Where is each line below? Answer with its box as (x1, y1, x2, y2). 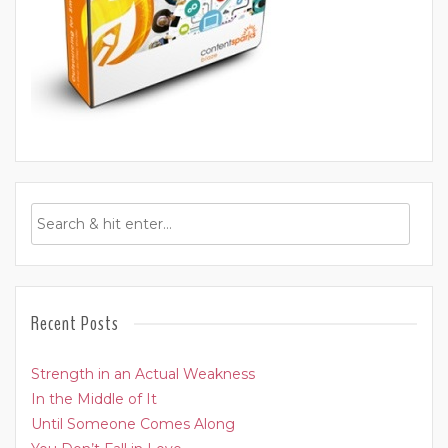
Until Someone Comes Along (31, 415, 235, 434)
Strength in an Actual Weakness (31, 365, 255, 384)
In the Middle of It (31, 390, 157, 409)
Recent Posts (31, 310, 119, 338)
